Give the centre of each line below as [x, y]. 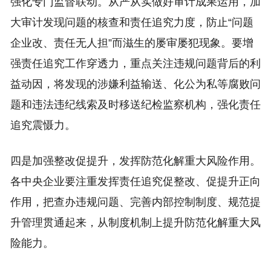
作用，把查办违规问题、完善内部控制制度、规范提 [135, 202]
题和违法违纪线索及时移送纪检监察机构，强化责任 [135, 105]
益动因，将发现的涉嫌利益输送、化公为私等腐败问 [135, 84]
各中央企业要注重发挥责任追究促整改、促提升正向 [135, 181]
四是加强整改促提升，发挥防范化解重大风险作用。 [135, 161]
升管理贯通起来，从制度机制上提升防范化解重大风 [135, 223]
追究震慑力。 [43, 125]
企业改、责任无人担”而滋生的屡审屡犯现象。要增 [132, 43]
